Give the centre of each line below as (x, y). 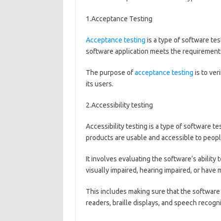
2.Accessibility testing (119, 105)
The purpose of (110, 73)
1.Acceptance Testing (119, 19)
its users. (99, 84)
